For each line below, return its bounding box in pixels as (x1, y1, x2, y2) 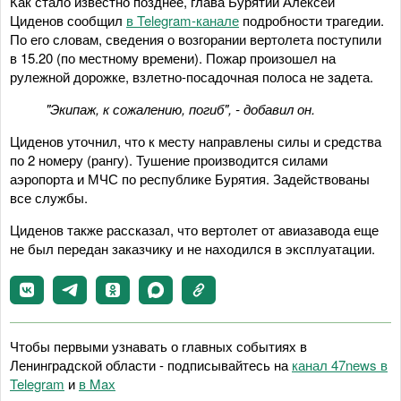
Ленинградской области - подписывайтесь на (10, 354, 292, 374)
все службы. (10, 187, 88, 207)
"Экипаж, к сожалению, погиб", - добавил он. (46, 98, 315, 118)
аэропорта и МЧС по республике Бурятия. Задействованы (10, 168, 370, 188)
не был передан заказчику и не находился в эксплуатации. (10, 238, 375, 258)
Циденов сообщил (10, 10, 126, 30)
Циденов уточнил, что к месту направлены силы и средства (10, 131, 381, 150)
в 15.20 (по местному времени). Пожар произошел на (10, 47, 336, 67)
